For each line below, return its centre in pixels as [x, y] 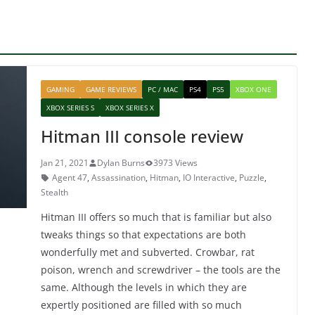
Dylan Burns [121, 163]
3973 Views [175, 163]
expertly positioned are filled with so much [141, 305]
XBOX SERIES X [130, 108]
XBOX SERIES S [70, 108]
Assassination [118, 178]
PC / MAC [163, 90]
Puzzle [252, 178]
